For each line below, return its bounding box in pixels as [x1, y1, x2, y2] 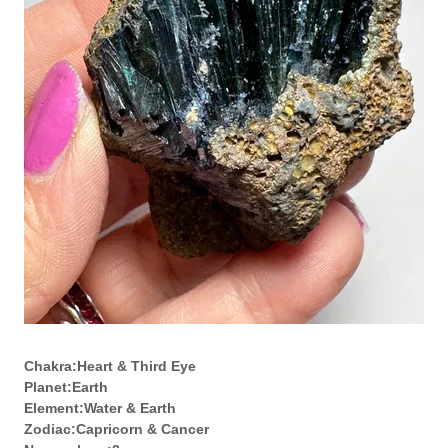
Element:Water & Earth [24, 400, 180, 416]
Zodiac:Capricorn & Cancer [24, 421, 213, 437]
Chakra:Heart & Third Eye [24, 358, 200, 374]
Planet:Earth [24, 379, 112, 395]
